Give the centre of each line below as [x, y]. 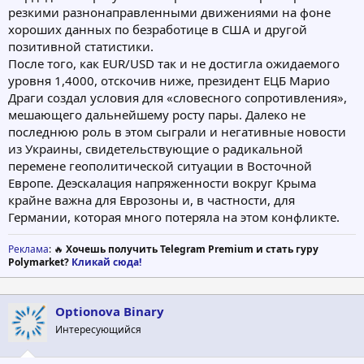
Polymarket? [40, 262]
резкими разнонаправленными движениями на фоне [169, 13]
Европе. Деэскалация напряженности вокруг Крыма [162, 183]
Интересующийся [98, 330]
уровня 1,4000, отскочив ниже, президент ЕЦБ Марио [169, 81]
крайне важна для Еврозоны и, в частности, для [152, 200]
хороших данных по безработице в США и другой [158, 30]
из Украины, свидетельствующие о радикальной [156, 149]
